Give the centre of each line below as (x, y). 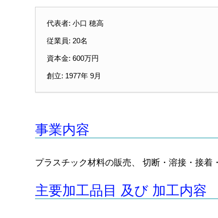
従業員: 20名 (67, 41)
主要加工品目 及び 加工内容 (121, 191)
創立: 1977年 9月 (74, 76)
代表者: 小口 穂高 (75, 23)
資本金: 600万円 (73, 58)
